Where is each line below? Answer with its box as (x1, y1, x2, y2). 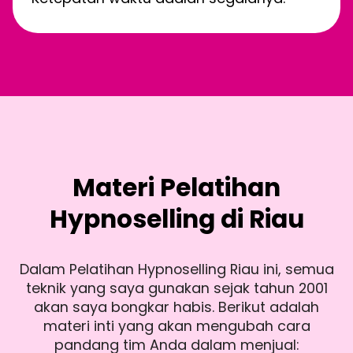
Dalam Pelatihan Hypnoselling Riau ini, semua (19, 259, 334, 280)
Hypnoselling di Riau (49, 202, 304, 237)
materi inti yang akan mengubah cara (43, 316, 310, 336)
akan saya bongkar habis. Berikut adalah (34, 297, 319, 318)
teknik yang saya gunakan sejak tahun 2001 (25, 278, 328, 299)
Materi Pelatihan (72, 170, 281, 206)
